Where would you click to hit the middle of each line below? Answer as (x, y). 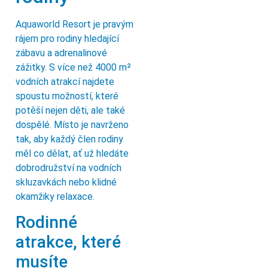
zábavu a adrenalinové (61, 53)
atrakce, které (68, 242)
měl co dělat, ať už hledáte (72, 154)
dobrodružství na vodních (68, 168)
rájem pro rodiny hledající (67, 39)
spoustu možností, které (67, 96)
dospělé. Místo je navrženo (72, 125)
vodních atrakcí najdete (65, 82)
